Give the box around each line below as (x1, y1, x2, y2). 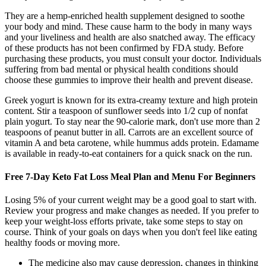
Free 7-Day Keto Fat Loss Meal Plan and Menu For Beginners (5, 172, 255, 182)
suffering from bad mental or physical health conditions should (5, 64, 238, 74)
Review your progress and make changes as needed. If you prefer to (5, 205, 259, 216)
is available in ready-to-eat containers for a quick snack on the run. (5, 148, 252, 159)
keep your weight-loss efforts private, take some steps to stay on (5, 216, 243, 227)
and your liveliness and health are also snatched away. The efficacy (5, 31, 255, 42)
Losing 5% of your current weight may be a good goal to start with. (5, 195, 256, 205)
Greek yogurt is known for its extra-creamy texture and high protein (5, 94, 258, 105)
